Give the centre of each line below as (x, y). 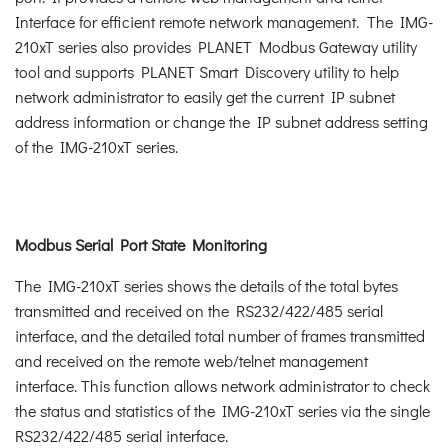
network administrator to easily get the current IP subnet (205, 96)
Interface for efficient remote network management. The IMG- (224, 21)
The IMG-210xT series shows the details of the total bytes (206, 285)
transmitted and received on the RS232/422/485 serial (199, 310)
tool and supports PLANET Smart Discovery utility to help (207, 71)
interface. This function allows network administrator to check (222, 385)
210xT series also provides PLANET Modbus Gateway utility (216, 46)
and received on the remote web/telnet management (191, 360)
